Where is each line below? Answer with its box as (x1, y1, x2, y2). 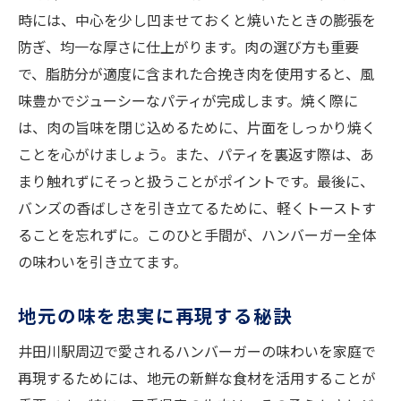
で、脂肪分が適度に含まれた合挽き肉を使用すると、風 (18, 63, 374, 85)
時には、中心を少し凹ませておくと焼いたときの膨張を (18, 9, 376, 31)
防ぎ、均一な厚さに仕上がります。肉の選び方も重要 (18, 36, 359, 58)
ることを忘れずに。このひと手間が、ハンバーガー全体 (18, 224, 376, 246)
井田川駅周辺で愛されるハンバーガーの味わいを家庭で (18, 340, 376, 363)
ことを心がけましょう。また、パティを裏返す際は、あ (18, 143, 374, 166)
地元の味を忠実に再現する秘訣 (18, 302, 294, 329)
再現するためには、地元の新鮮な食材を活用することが (18, 367, 376, 389)
